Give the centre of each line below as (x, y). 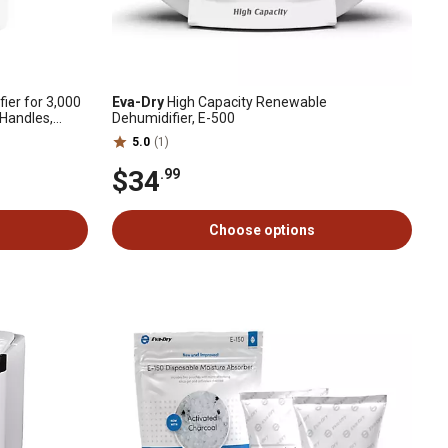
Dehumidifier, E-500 (173, 118)
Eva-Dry (138, 102)
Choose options (262, 230)
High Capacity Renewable (245, 102)
